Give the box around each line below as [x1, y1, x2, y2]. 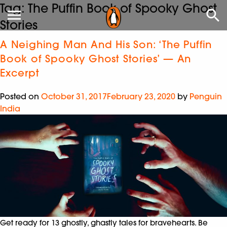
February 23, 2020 [107, 91, 175, 101]
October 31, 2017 [41, 91, 107, 101]
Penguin [190, 91, 222, 101]
